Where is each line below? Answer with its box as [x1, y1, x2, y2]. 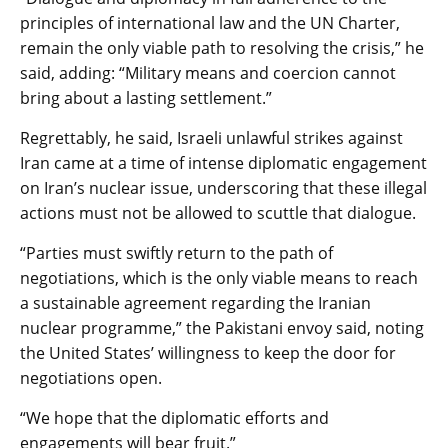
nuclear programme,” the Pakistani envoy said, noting [20, 316, 424, 339]
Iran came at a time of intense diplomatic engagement [20, 151, 427, 174]
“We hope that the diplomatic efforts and [20, 406, 329, 429]
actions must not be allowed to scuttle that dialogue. [20, 201, 416, 224]
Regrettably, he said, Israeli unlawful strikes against [20, 126, 403, 149]
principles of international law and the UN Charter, [20, 11, 400, 34]
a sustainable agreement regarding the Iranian [20, 291, 371, 314]
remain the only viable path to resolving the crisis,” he [20, 36, 424, 59]
